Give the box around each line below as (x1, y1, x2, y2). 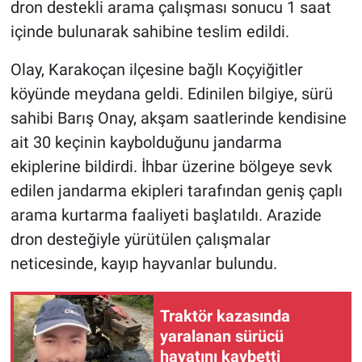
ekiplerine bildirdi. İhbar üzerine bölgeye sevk (10, 156, 332, 176)
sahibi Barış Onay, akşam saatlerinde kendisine (10, 107, 347, 128)
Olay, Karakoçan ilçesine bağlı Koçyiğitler (10, 59, 303, 79)
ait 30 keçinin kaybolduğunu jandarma (10, 132, 282, 152)
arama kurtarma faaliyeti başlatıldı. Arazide (10, 204, 322, 225)
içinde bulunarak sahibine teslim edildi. (10, 21, 289, 41)
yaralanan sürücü (160, 326, 284, 347)
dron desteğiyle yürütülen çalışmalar (10, 229, 271, 249)
